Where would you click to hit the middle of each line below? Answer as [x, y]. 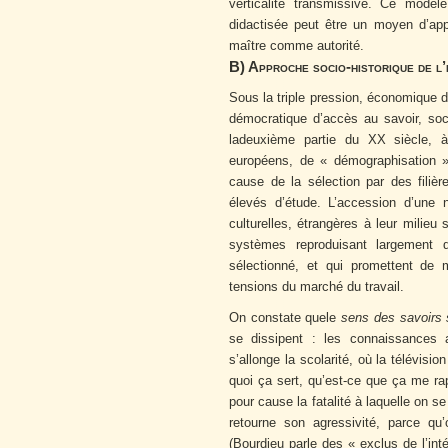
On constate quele [285, 318]
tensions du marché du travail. [316, 287]
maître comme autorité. [296, 46]
